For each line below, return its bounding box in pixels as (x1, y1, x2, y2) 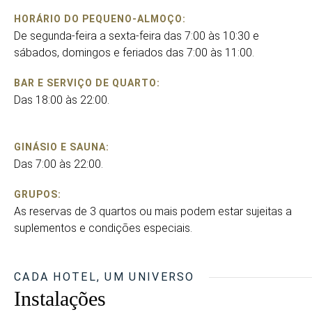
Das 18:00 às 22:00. (14, 93, 109, 107)
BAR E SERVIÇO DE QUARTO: (14, 77, 160, 88)
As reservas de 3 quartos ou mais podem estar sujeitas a (14, 205, 292, 218)
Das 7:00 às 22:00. (14, 157, 103, 171)
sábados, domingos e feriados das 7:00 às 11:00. (14, 46, 254, 59)
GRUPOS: (14, 189, 61, 200)
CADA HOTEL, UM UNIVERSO (14, 270, 195, 283)
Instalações (14, 287, 106, 310)
